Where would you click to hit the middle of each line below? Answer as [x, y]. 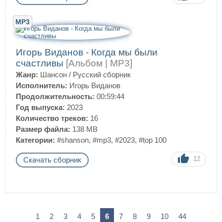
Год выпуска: [40, 107]
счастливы [41, 63]
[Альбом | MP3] [99, 63]
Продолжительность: [55, 96]
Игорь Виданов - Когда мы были [87, 52]
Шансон [54, 75]
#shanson [73, 140]
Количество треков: [52, 118]
